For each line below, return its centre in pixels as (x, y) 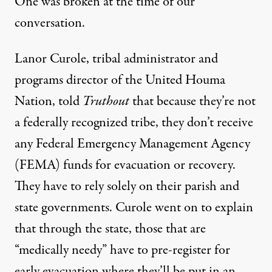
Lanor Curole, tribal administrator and (116, 59)
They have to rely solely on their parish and (127, 187)
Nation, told (49, 102)
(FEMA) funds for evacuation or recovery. (125, 165)
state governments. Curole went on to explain (134, 208)
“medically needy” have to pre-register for (122, 250)
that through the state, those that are (110, 229)
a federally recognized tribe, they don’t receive (134, 123)
